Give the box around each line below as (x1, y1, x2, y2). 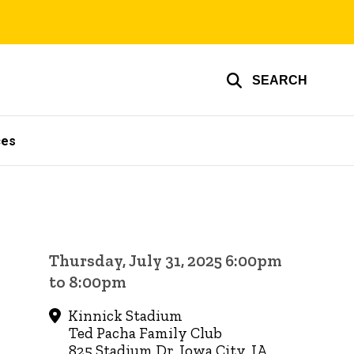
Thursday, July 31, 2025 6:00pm (49, 250, 283, 271)
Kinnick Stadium (64, 307, 183, 326)
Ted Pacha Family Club (69, 324, 223, 343)
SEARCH (252, 73, 307, 87)
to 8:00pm (49, 272, 127, 292)
